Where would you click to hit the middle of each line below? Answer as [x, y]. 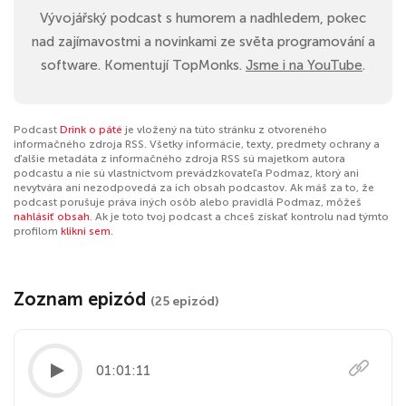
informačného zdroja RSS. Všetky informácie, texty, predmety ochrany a [197, 144]
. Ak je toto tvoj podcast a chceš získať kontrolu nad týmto [239, 217]
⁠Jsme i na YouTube [304, 65]
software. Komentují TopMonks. [143, 65]
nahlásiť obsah [52, 217]
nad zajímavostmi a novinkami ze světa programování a [203, 42]
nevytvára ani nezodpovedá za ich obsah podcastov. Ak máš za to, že [194, 188]
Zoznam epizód [82, 299]
